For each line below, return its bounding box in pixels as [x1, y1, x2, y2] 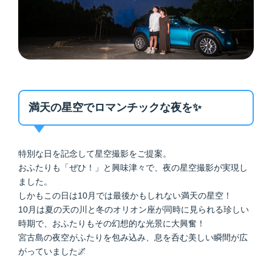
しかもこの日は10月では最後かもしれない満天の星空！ [18, 191, 232, 201]
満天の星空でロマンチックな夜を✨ [29, 101, 202, 114]
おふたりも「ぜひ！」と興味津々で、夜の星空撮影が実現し [18, 163, 248, 173]
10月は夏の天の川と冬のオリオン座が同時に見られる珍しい [18, 205, 249, 215]
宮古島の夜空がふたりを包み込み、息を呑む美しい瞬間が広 [18, 233, 248, 243]
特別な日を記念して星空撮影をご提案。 [18, 149, 171, 159]
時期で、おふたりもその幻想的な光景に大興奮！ [18, 219, 205, 229]
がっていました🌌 [18, 246, 86, 257]
